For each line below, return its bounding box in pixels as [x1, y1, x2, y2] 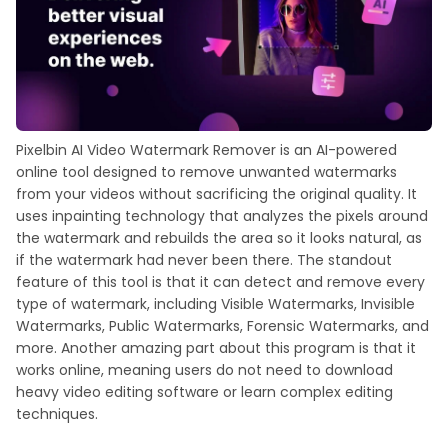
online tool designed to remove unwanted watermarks [16, 162, 397, 183]
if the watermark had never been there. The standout [16, 250, 392, 271]
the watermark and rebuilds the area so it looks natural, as [16, 228, 422, 249]
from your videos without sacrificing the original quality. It [16, 184, 417, 205]
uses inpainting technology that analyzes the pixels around [16, 206, 428, 227]
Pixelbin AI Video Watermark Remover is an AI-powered [16, 140, 397, 161]
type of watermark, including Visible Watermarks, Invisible [16, 294, 415, 315]
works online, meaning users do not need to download [16, 360, 393, 381]
